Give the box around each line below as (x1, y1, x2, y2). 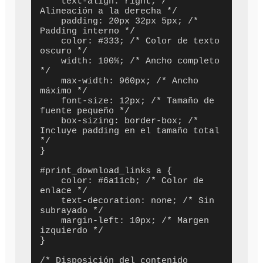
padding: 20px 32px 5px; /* (40, 16, 62, 26)
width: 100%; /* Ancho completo (40, 56, 62, 66)
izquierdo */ (40, 225, 104, 236)
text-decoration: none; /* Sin (40, 195, 62, 206)
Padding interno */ (40, 26, 136, 36)
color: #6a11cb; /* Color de (40, 176, 62, 186)
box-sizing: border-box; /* (40, 116, 62, 126)
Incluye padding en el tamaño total (40, 126, 220, 136)
